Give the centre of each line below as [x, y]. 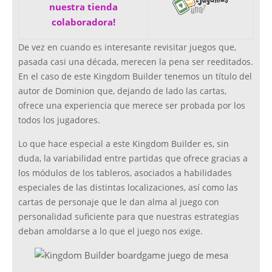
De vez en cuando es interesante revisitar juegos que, [127, 48]
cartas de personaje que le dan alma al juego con [119, 202]
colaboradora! [83, 22]
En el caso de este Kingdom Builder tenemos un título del [135, 77]
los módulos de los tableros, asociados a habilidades [125, 173]
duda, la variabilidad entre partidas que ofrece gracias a [133, 159]
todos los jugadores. [59, 121]
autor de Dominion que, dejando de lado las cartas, [122, 91]
